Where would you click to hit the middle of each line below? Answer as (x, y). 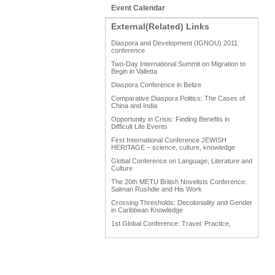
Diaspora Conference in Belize (156, 85)
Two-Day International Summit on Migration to (178, 64)
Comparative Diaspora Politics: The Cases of (178, 98)
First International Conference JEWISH (168, 140)
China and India (134, 106)
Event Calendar (138, 8)
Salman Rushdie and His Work (156, 189)
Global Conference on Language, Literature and (181, 161)
